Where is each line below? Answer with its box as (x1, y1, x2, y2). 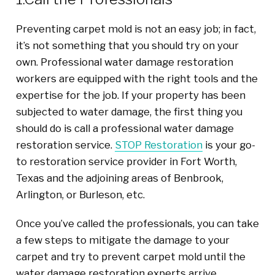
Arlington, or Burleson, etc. (15, 188, 145, 201)
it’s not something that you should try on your (15, 39, 239, 52)
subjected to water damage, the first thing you (15, 105, 242, 118)
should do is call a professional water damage (15, 122, 234, 134)
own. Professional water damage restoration (15, 55, 233, 68)
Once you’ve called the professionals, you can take (15, 217, 259, 230)
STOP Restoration (114, 138, 203, 151)
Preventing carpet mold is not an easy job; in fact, (15, 22, 256, 35)
